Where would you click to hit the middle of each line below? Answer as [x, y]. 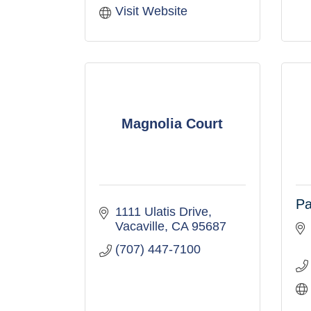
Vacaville [140, 226]
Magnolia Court [173, 123]
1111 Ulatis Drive [161, 212]
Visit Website [151, 11]
